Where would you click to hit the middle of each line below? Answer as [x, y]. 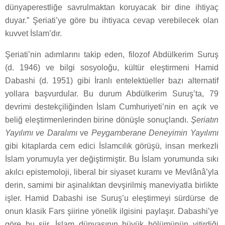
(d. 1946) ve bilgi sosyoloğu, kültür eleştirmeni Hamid [112, 68]
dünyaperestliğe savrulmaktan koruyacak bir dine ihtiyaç [112, 8]
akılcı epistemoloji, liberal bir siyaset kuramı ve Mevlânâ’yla [112, 172]
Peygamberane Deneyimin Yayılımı [155, 133]
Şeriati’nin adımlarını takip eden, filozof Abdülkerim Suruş [112, 55]
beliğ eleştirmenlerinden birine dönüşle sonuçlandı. [98, 120]
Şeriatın [204, 120]
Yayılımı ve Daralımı [41, 133]
